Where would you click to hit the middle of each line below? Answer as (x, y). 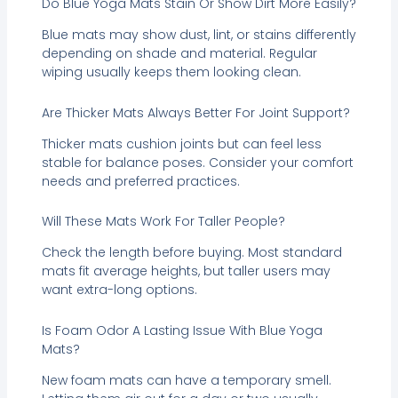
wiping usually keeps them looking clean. (171, 72)
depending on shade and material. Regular (179, 54)
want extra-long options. (119, 290)
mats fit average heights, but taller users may (186, 271)
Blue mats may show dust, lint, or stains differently (199, 35)
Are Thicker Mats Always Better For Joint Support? (195, 112)
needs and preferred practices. (140, 181)
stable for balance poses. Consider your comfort (197, 162)
